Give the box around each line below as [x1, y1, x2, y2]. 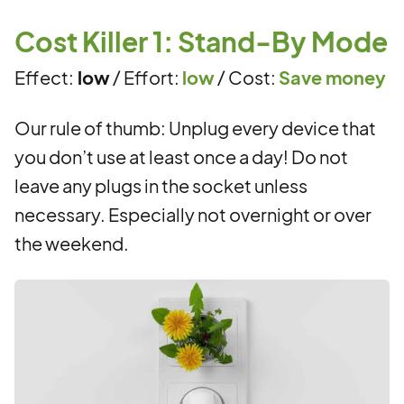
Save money [279, 66, 386, 88]
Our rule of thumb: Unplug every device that [14, 116, 376, 139]
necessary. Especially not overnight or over [14, 203, 372, 225]
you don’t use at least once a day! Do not [14, 145, 348, 168]
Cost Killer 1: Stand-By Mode [14, 24, 388, 59]
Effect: [14, 66, 74, 88]
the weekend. [14, 232, 129, 254]
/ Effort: [110, 66, 182, 88]
